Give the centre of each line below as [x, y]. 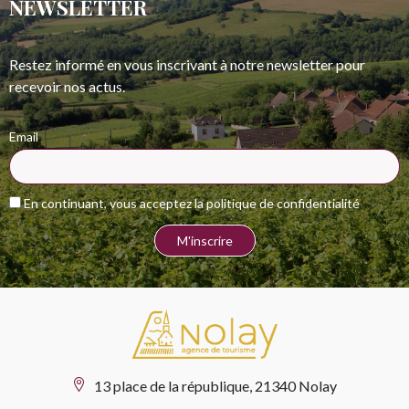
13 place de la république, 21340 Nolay [215, 385]
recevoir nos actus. [67, 86]
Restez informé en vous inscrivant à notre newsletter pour [187, 64]
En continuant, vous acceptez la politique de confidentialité [190, 203]
